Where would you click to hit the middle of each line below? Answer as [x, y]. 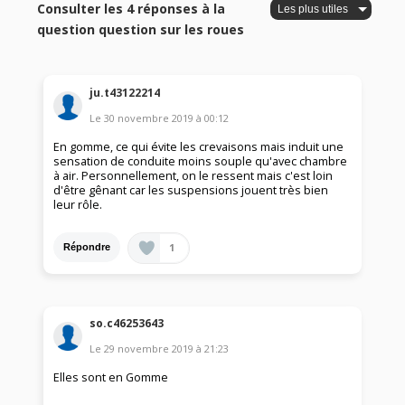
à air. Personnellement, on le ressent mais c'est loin [193, 175]
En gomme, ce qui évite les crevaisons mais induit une [199, 146]
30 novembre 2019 [149, 118]
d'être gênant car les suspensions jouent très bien [191, 190]
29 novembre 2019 [149, 349]
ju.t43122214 [125, 92]
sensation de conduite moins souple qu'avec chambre [201, 161]
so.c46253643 [127, 324]
